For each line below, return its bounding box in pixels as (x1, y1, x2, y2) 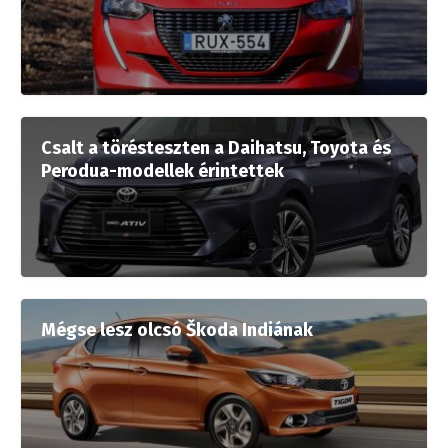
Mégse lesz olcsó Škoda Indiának (41, 318, 313, 341)
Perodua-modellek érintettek (41, 159, 284, 182)
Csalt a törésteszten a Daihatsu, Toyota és (41, 136, 391, 159)
